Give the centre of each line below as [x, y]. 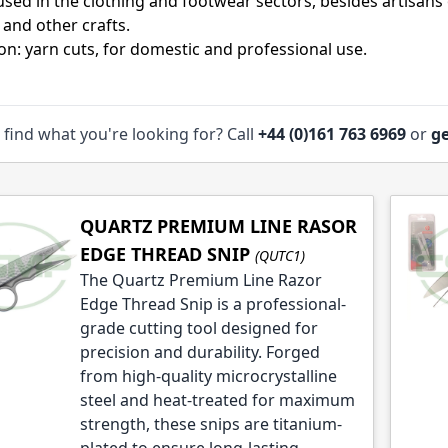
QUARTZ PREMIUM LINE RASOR [218, 226]
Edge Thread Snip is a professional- [212, 304]
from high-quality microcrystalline [208, 376]
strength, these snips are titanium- [210, 424]
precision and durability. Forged [199, 352]
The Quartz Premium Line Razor [200, 280]
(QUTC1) [279, 256]
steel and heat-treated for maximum [217, 400]
